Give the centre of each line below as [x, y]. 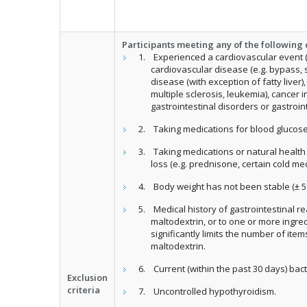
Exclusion [87, 278]
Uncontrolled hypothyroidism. [215, 291]
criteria [84, 290]
